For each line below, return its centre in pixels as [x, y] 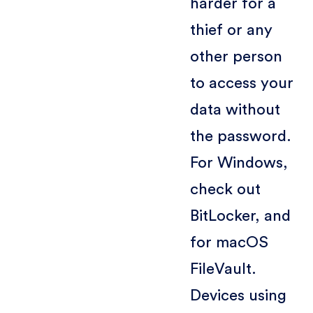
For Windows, [239, 162]
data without [235, 109]
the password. [240, 136]
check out [225, 189]
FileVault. [223, 269]
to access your [241, 83]
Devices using [238, 295]
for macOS [229, 242]
